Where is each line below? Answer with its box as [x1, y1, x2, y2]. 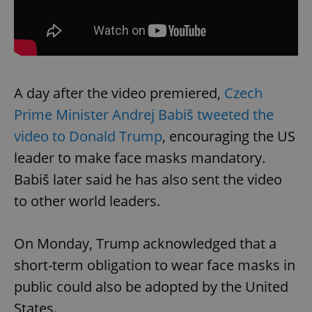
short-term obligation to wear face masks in [14, 256, 295, 275]
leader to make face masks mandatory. [14, 148, 265, 168]
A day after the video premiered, [14, 84, 224, 103]
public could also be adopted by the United [14, 277, 288, 297]
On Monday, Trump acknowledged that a [14, 234, 276, 253]
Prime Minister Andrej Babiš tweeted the [14, 105, 274, 125]
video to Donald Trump [14, 127, 162, 146]
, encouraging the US [162, 127, 295, 146]
